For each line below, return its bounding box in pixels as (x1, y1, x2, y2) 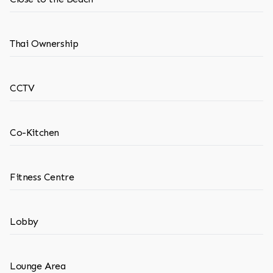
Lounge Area (10, 260, 66, 272)
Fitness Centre (10, 171, 74, 183)
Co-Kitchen (10, 127, 59, 138)
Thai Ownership (10, 38, 79, 49)
